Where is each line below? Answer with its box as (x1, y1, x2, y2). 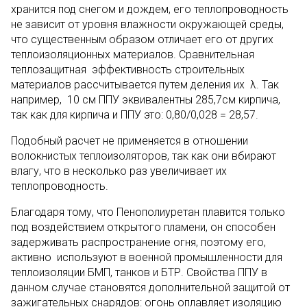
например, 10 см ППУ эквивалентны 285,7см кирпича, (11, 93, 280, 106)
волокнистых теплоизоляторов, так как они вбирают (11, 149, 276, 162)
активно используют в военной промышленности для (11, 251, 282, 264)
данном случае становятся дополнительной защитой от (11, 281, 290, 294)
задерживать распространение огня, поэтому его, (11, 236, 266, 249)
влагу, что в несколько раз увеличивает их (11, 164, 227, 177)
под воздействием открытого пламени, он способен (11, 221, 275, 234)
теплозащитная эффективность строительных (11, 63, 245, 76)
